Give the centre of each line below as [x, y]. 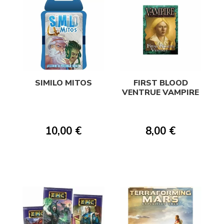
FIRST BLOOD [160, 83]
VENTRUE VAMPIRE [160, 92]
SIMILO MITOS [63, 83]
